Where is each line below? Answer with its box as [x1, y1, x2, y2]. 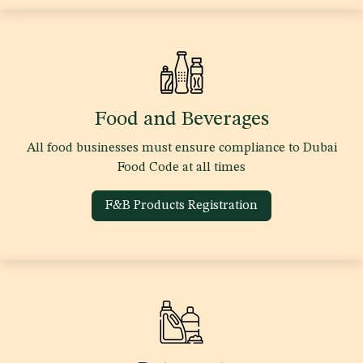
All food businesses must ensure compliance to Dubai [26, 141, 337, 155]
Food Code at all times [117, 160, 246, 174]
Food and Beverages [94, 109, 269, 130]
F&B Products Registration [105, 199, 258, 212]
